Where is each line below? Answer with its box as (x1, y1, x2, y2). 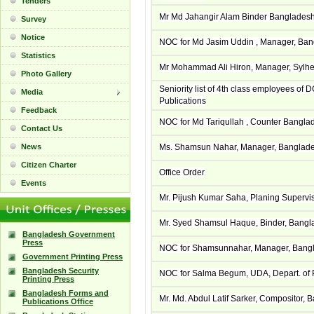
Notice (21, 33, 45, 41)
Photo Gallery (21, 69, 71, 78)
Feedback (21, 106, 57, 114)
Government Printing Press (22, 252, 123, 261)
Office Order (159, 168, 205, 177)
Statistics (21, 51, 55, 60)
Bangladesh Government (22, 230, 115, 238)
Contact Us (21, 124, 62, 132)
